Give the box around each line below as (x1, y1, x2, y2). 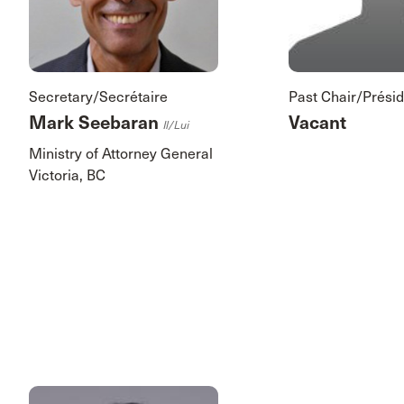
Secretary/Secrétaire (29, 88, 168, 106)
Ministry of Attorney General (29, 145, 213, 163)
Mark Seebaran (29, 112, 163, 135)
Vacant (289, 112, 347, 135)
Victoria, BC (29, 167, 106, 185)
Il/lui (163, 119, 189, 133)
